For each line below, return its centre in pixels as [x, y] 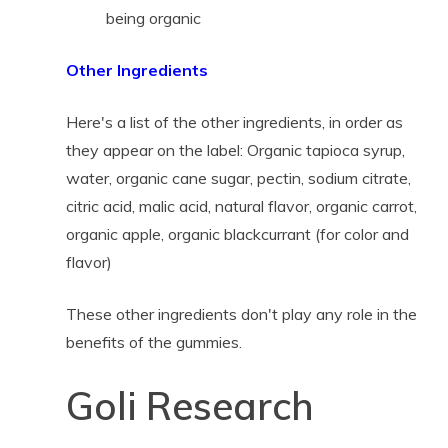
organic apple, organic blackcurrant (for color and [237, 233]
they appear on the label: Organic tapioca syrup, [235, 149]
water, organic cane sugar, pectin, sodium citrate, [238, 177]
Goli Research [189, 405]
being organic [153, 17]
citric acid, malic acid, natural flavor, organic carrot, [241, 205]
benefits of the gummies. [153, 341]
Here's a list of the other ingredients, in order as [234, 121]
